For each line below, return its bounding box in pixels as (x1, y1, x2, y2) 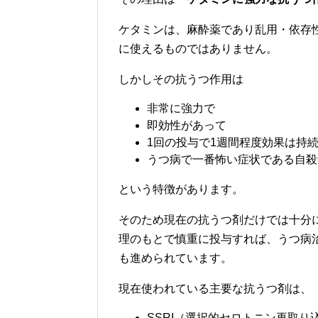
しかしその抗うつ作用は (119, 73, 243, 85)
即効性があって (147, 119, 226, 131)
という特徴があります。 (119, 183, 243, 195)
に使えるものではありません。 (119, 43, 278, 55)
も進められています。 (119, 252, 232, 264)
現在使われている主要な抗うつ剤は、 (119, 283, 312, 295)
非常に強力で (147, 102, 215, 114)
